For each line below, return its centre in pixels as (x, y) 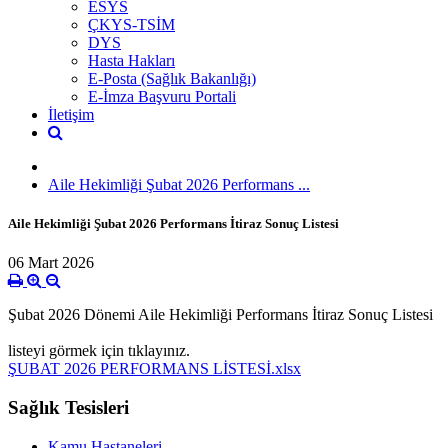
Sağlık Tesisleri (68, 407)
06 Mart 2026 (51, 263)
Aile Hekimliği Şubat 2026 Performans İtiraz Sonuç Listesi (173, 223)
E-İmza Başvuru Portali (162, 96)
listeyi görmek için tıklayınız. (99, 351)
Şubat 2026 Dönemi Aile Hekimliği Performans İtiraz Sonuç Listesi (220, 315)
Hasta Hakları (131, 60)
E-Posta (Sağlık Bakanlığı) (172, 78)
